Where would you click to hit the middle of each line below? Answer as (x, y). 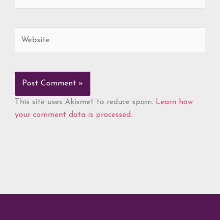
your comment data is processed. (73, 115)
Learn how (174, 102)
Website (28, 34)
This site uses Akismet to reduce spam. (85, 102)
